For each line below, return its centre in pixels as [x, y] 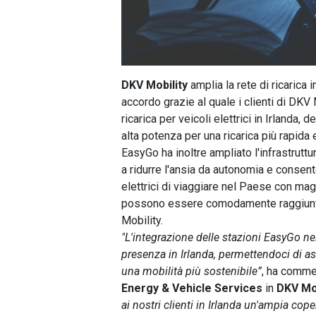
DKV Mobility [154, 85]
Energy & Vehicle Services [192, 288]
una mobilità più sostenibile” [192, 271]
